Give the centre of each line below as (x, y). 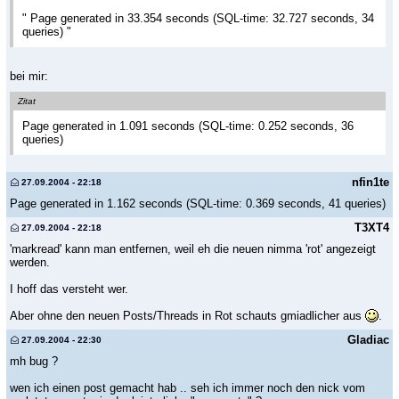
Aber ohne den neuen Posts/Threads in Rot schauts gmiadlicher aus (187, 315)
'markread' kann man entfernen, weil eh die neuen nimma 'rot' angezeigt (193, 248)
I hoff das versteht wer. (69, 289)
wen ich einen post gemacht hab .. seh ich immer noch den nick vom (187, 387)
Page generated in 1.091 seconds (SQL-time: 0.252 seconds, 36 (188, 126)
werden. (30, 262)
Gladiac (368, 339)
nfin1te (370, 182)
